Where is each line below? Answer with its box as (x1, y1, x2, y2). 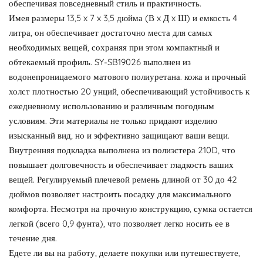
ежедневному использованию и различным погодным (9, 100, 214, 112)
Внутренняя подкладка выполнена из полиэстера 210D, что (9, 144, 235, 156)
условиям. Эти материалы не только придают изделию (9, 115, 217, 126)
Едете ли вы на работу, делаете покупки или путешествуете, (9, 247, 240, 258)
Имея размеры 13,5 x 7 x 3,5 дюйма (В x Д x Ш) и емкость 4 (9, 12, 237, 23)
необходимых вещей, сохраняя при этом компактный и (9, 42, 220, 53)
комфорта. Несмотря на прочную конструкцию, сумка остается (9, 203, 252, 214)
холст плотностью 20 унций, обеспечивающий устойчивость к (9, 86, 249, 97)
